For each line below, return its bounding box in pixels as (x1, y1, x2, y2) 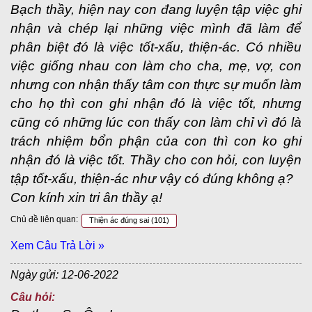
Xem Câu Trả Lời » (10, 240, 104, 251)
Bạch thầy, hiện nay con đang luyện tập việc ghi (10, 2, 302, 17)
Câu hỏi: (10, 291, 55, 303)
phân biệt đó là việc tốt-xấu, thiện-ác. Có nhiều (10, 40, 302, 54)
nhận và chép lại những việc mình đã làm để (10, 21, 302, 36)
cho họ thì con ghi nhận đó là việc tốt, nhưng (10, 96, 302, 111)
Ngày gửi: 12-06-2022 (10, 269, 118, 281)
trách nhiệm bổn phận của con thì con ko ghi (10, 134, 302, 148)
